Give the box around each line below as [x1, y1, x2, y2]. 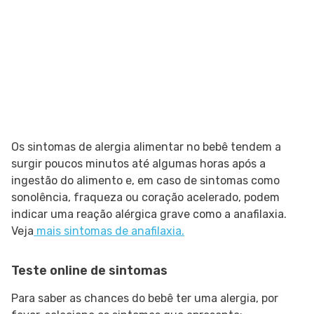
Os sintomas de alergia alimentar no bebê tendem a [11, 140, 281, 154]
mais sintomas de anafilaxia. [34, 224, 184, 238]
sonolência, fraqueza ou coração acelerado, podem [11, 191, 280, 205]
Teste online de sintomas [11, 263, 168, 279]
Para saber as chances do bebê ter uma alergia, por [11, 292, 278, 306]
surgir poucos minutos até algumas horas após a [11, 157, 266, 171]
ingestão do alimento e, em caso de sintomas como [11, 174, 280, 188]
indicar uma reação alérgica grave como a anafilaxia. [11, 207, 287, 221]
